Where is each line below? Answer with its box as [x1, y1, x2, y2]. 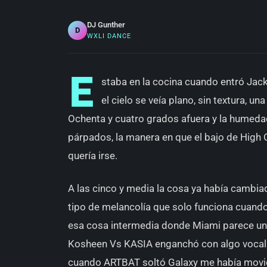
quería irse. [68, 150, 117, 162]
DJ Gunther [87, 20, 125, 29]
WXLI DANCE [87, 32, 131, 40]
